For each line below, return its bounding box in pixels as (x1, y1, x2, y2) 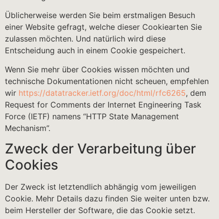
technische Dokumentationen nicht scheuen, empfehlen (5, 76, 209, 86)
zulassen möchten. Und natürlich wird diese (5, 34, 166, 44)
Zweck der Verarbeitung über (5, 140, 196, 157)
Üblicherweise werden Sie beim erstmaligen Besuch (5, 10, 195, 21)
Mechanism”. (5, 123, 50, 133)
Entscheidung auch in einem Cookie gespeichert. (5, 45, 185, 56)
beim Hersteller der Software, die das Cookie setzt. (5, 205, 195, 216)
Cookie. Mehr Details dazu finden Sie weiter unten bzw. (5, 194, 210, 204)
